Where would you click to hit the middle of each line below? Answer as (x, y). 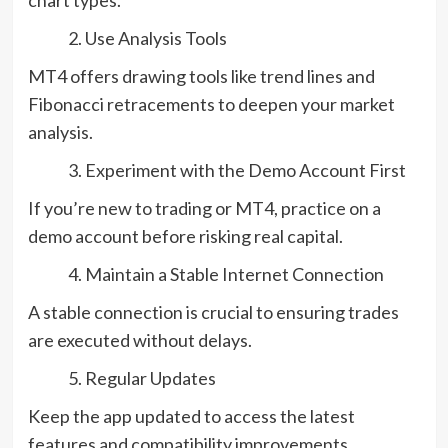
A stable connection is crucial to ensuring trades (213, 311)
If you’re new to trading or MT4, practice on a (204, 207)
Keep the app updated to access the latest (191, 415)
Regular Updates (150, 377)
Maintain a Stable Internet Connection (234, 273)
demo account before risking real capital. (185, 235)
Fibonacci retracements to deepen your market (211, 103)
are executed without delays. (139, 339)
